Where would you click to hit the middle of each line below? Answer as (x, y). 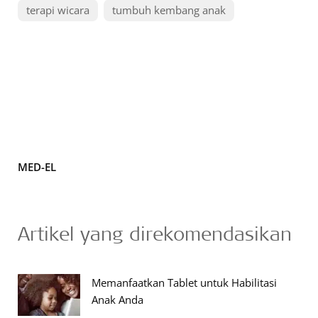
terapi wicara (58, 10)
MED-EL (37, 166)
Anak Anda (117, 299)
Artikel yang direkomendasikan (155, 233)
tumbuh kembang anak (169, 10)
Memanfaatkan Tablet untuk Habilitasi (184, 282)
